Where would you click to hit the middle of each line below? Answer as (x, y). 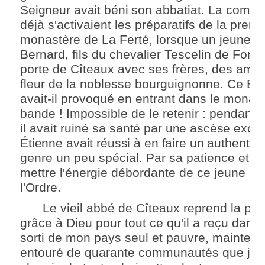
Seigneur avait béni (74, 10)
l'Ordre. (41, 188)
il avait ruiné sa (65, 129)
